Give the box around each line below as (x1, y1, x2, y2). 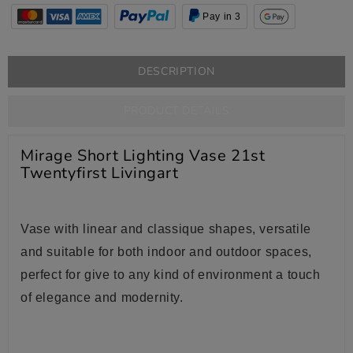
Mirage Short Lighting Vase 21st (20, 144, 266, 166)
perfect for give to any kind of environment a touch (20, 267, 321, 281)
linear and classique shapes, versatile (83, 221, 311, 236)
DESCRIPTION (138, 63, 215, 79)
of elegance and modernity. (20, 290, 184, 304)
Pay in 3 (203, 10, 242, 22)
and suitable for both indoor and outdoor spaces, (20, 244, 312, 258)
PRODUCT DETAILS (123, 102, 230, 118)
